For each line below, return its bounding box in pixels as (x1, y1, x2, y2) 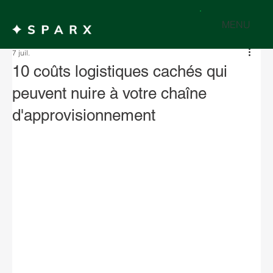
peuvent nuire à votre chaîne (12, 84, 207, 102)
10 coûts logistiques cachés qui (12, 62, 227, 80)
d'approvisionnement (12, 106, 155, 124)
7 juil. (12, 48, 30, 57)
